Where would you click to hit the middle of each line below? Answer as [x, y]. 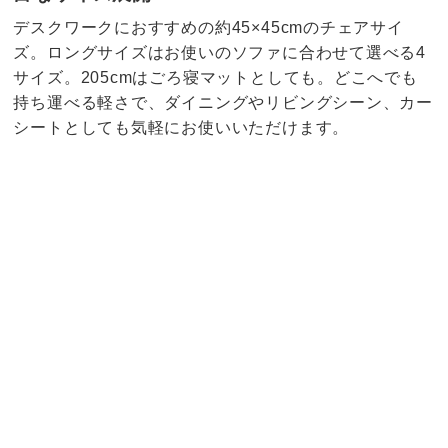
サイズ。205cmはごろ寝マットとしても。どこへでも [215, 77]
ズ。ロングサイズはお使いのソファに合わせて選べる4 [220, 52]
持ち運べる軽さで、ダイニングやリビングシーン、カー [223, 102]
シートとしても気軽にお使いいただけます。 [181, 127]
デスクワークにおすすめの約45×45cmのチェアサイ [208, 27]
